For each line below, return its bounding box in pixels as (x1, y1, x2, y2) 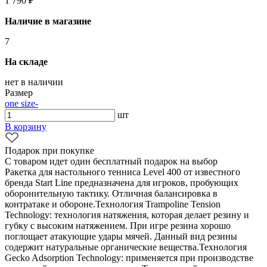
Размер (5, 87, 33, 98)
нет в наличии (5, 76, 63, 87)
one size (5, 98, 35, 108)
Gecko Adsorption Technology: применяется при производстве (5, 252, 253, 263)
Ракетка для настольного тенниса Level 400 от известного (5, 166, 240, 177)
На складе (5, 56, 48, 67)
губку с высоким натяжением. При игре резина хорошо (5, 220, 231, 231)
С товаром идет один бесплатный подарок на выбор (5, 156, 218, 166)
